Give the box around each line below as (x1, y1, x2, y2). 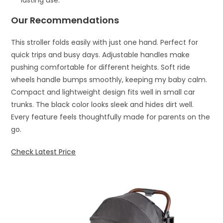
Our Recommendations (11, 13, 119, 26)
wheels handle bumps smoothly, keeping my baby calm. (11, 74, 208, 85)
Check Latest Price (11, 146, 76, 157)
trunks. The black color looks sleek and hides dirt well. (11, 99, 194, 110)
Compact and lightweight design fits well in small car (11, 87, 196, 97)
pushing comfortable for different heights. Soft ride (11, 62, 191, 72)
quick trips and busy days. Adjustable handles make (11, 49, 190, 60)
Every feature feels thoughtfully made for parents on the (11, 111, 211, 122)
